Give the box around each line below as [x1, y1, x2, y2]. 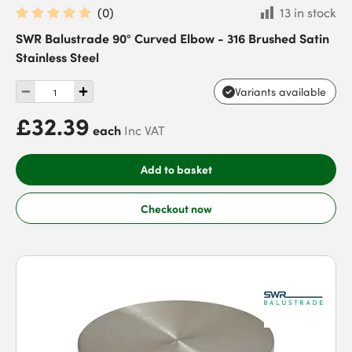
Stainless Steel [16, 48, 99, 65]
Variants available [235, 84, 326, 99]
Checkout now [140, 200, 212, 216]
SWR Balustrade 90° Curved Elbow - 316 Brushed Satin [16, 29, 329, 46]
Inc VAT [124, 122, 165, 139]
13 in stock [280, 4, 336, 21]
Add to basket [140, 161, 212, 177]
